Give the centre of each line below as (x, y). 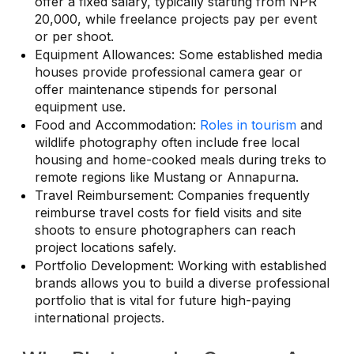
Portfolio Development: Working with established (181, 265)
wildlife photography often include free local (167, 142)
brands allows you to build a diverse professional (182, 282)
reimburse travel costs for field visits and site (168, 212)
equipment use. (80, 106)
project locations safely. (105, 247)
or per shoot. (74, 36)
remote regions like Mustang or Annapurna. (167, 177)
